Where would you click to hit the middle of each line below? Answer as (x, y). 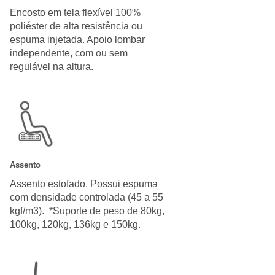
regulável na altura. (52, 66)
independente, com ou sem (69, 53)
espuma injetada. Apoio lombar (77, 39)
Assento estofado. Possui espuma (84, 184)
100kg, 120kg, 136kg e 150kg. (75, 224)
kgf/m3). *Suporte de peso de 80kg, (87, 211)
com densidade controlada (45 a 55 (87, 197)
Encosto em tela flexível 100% (75, 12)
